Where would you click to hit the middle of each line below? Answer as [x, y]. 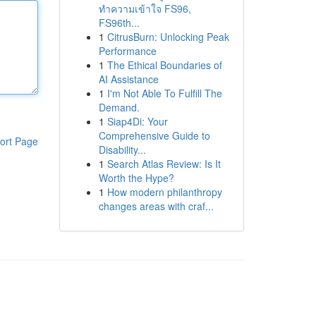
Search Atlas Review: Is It [164, 164]
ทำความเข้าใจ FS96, [145, 8]
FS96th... [119, 23]
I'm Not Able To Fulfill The [164, 93]
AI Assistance [128, 79]
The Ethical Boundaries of [164, 65]
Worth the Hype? [136, 178]
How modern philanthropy [164, 192]
